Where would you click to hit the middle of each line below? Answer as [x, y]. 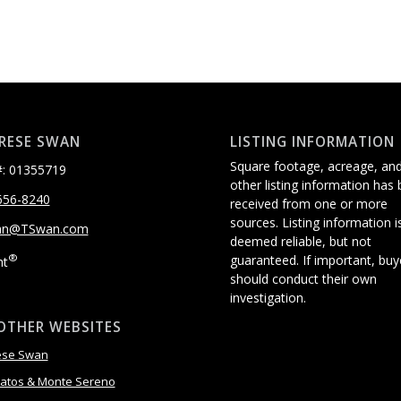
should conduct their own [303, 278]
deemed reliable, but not [301, 241]
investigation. [268, 297]
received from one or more [309, 203]
